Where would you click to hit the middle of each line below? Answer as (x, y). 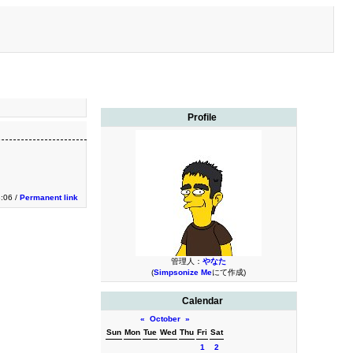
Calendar (202, 301)
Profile (203, 117)
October (165, 319)
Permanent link (49, 197)
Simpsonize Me (182, 272)
